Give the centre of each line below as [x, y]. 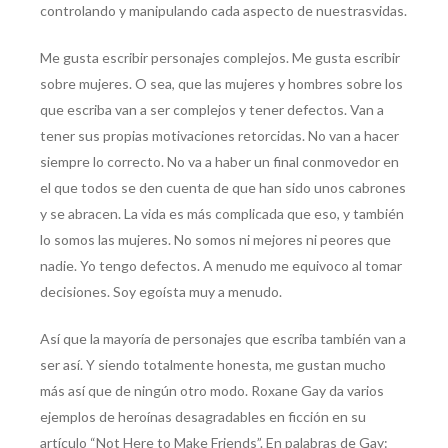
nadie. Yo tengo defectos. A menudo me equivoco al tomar [221, 266]
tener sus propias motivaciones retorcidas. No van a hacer [219, 136]
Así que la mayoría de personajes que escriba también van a [223, 339]
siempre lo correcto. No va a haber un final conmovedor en [219, 162]
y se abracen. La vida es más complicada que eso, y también [222, 214]
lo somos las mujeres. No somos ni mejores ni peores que [215, 240]
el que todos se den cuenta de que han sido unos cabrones [223, 188]
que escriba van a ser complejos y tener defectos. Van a [212, 110]
